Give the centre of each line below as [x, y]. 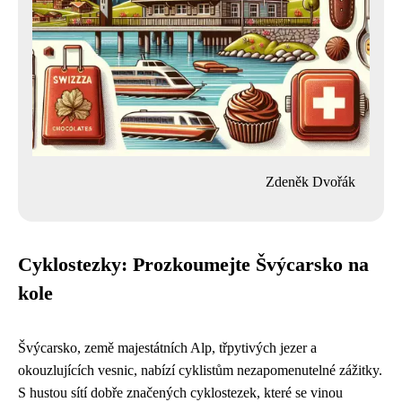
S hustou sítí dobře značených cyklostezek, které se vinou [180, 393]
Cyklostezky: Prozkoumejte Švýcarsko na [193, 265]
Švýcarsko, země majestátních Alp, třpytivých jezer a [167, 348]
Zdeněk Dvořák [310, 182]
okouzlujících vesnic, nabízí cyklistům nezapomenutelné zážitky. [200, 370]
